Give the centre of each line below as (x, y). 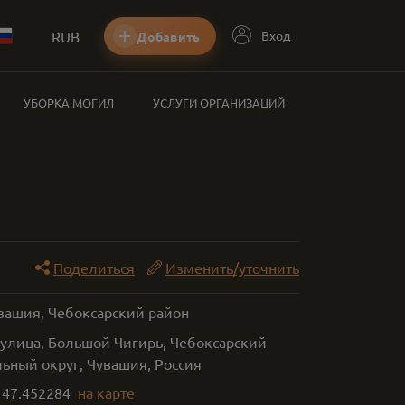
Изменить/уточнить (232, 268)
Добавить (168, 36)
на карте (106, 392)
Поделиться (94, 268)
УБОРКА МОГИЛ (69, 103)
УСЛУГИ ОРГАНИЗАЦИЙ (218, 103)
